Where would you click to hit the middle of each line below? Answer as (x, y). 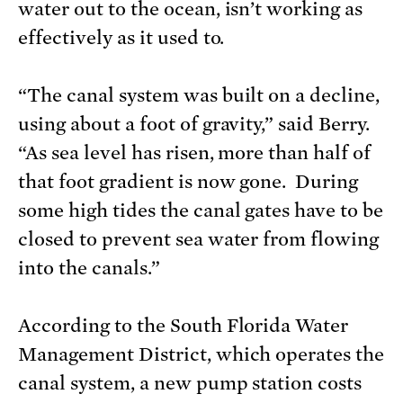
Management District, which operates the (201, 355)
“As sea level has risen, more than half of (195, 153)
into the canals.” (89, 269)
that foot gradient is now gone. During (188, 182)
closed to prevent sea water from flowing (199, 240)
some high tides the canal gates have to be (201, 211)
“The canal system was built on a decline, (199, 96)
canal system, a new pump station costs (190, 384)
